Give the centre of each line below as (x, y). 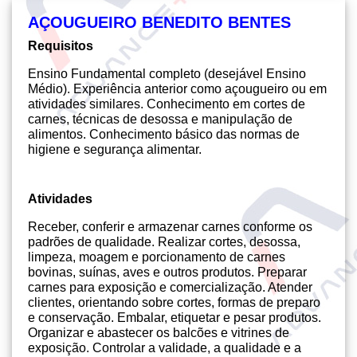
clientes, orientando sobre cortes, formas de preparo (174, 302)
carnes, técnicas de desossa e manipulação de (160, 119)
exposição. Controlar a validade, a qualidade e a (165, 348)
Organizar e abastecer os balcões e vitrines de (159, 333)
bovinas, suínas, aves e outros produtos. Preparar (167, 272)
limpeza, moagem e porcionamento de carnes (157, 257)
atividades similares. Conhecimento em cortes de (167, 104)
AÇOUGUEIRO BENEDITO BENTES (159, 22)
